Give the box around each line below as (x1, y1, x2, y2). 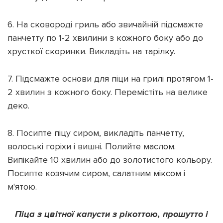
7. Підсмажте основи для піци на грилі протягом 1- (7, 73, 214, 84)
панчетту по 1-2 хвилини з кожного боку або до (7, 32, 203, 43)
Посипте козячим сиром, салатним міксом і (7, 167, 185, 179)
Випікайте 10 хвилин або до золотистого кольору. (7, 154, 212, 165)
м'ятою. (7, 181, 37, 192)
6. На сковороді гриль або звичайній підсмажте (7, 18, 203, 30)
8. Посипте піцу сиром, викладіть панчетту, (7, 127, 184, 138)
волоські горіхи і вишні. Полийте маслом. (7, 140, 176, 152)
